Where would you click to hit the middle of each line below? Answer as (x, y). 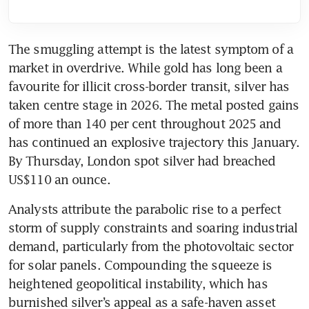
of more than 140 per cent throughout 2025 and (145, 123)
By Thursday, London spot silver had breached (142, 160)
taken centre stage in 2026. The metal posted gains (154, 104)
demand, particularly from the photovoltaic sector (151, 246)
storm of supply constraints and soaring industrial (153, 227)
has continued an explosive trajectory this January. (154, 142)
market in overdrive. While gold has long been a (145, 67)
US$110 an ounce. (59, 179)
